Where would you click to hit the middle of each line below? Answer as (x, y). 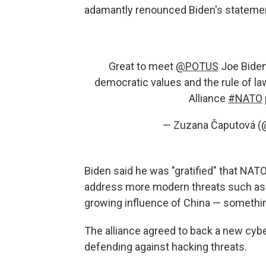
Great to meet (142, 66)
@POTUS (197, 66)
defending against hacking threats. (166, 247)
